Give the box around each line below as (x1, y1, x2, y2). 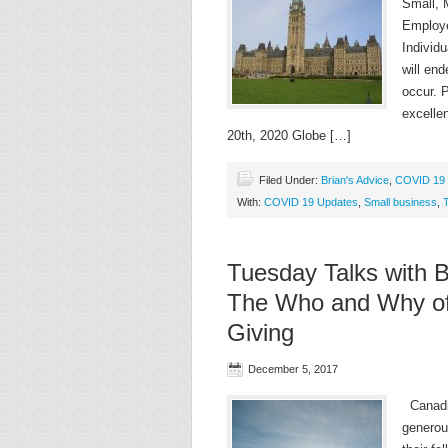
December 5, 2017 (248, 363, 338, 375)
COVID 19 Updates (264, 196, 358, 208)
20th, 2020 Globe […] (227, 128, 351, 143)
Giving (227, 319, 294, 346)
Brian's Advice (321, 174, 389, 186)
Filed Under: (259, 174, 321, 186)
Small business (364, 196, 437, 208)
